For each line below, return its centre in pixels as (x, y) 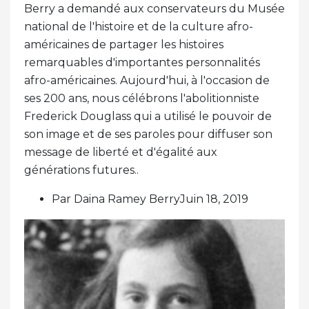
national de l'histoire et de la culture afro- (139, 27)
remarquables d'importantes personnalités (142, 63)
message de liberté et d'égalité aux (121, 152)
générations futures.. (81, 170)
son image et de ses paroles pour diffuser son (148, 134)
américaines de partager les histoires (124, 45)
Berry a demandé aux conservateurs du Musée (154, 9)
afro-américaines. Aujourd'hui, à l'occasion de (147, 81)
